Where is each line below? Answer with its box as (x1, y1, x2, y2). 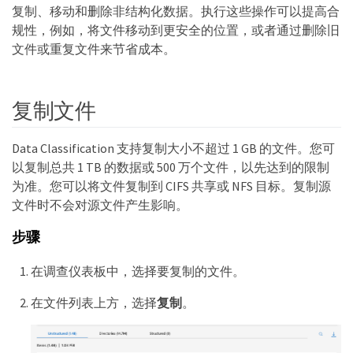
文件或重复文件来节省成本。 (12, 41, 176, 57)
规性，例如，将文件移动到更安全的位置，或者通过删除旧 (12, 22, 340, 38)
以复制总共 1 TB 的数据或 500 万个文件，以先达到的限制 (12, 158, 329, 175)
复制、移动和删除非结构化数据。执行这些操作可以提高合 (12, 3, 340, 19)
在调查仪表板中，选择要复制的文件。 (31, 262, 245, 279)
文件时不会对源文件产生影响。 (12, 196, 188, 213)
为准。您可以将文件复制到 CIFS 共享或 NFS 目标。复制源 (12, 177, 331, 194)
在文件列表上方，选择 (31, 294, 157, 310)
